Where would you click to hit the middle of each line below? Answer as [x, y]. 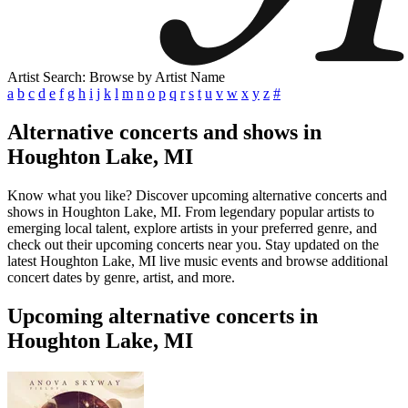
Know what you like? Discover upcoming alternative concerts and [197, 195]
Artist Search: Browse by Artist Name [116, 77]
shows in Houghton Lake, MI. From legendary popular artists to [191, 211]
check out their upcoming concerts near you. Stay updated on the [193, 244]
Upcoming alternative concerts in [163, 316]
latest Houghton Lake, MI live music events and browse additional [198, 260]
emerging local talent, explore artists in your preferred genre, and [192, 228]
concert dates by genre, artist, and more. [121, 277]
